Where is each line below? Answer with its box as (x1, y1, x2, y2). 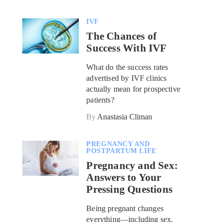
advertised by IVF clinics (86, 74, 167, 83)
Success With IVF (86, 42, 167, 55)
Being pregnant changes (86, 204, 164, 213)
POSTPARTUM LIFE (86, 147, 157, 155)
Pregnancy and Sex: (86, 160, 178, 172)
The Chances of (86, 30, 157, 43)
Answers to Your (86, 171, 162, 184)
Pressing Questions (86, 183, 173, 196)
